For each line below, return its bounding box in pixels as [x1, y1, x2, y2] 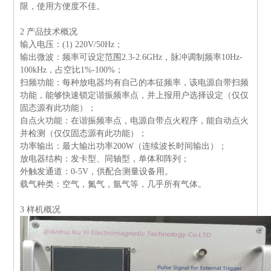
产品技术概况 [27, 27, 78, 37]
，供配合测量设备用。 [88, 167, 174, 177]
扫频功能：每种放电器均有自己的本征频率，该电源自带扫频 [20, 78, 249, 88]
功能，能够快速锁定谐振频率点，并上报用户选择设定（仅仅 [20, 91, 249, 100]
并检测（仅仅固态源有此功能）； [20, 129, 148, 139]
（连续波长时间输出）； [134, 142, 227, 151]
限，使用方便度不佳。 [20, 2, 105, 11]
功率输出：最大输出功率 [20, 142, 114, 151]
